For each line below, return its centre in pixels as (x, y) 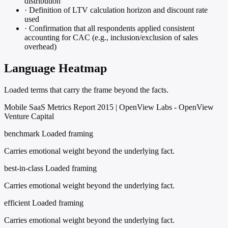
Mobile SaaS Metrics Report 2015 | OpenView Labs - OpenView (109, 107)
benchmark (22, 133)
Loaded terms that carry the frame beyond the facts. (86, 90)
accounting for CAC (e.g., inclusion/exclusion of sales (111, 38)
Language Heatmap (55, 68)
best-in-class (24, 168)
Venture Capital (29, 116)
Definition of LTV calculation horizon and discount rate (117, 10)
